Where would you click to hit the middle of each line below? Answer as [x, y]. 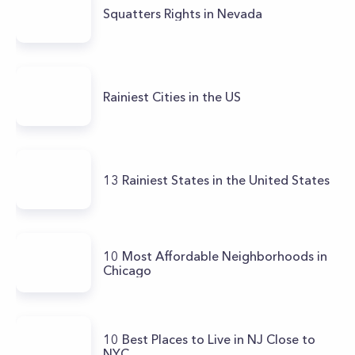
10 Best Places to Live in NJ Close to [209, 339]
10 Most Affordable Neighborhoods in [215, 256]
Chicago [127, 270]
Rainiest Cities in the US [172, 96]
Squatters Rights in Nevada [184, 13]
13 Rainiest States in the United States [216, 179]
